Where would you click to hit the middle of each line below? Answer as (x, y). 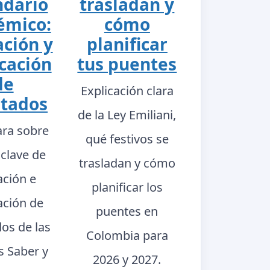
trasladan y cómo (127, 163)
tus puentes (127, 64)
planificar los (127, 187)
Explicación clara (127, 90)
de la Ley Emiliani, (127, 115)
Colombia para (127, 235)
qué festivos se (127, 139)
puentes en (127, 211)
